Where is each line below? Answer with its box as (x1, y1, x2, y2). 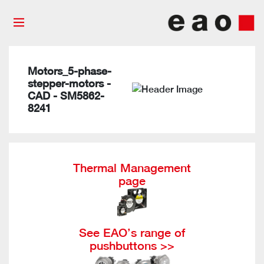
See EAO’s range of (79, 226, 185, 239)
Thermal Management (73, 161, 191, 174)
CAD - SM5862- (28, 90, 104, 102)
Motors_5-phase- (28, 65, 111, 77)
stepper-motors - (28, 77, 111, 90)
